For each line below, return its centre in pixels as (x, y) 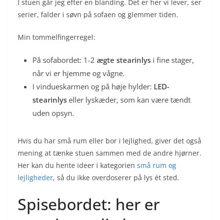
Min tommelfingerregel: (56, 37)
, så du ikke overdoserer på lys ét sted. (116, 177)
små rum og (157, 165)
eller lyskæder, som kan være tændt (129, 99)
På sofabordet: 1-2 (65, 60)
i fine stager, (172, 60)
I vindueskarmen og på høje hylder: (93, 86)
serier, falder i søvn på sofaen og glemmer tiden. (98, 14)
